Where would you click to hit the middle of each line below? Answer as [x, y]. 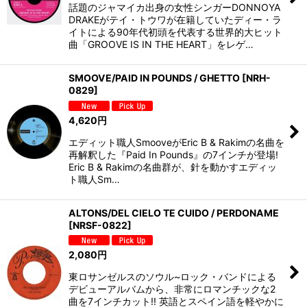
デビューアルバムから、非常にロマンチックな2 [172, 289]
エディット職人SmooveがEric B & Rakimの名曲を [176, 142]
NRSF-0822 [100, 225]
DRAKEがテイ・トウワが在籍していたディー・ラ [175, 19]
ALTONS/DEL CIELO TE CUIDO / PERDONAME [174, 212]
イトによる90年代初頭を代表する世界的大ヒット [175, 32]
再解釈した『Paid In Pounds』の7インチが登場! [173, 154]
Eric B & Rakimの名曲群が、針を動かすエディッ [173, 167]
